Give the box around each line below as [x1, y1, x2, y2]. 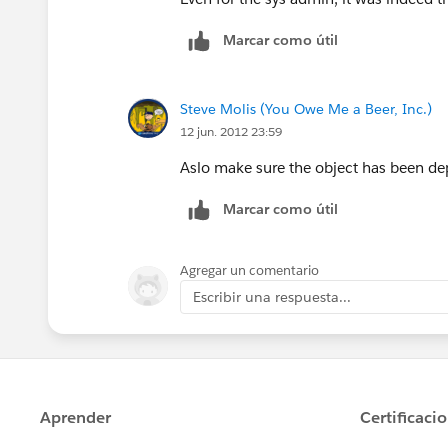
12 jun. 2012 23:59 [180, 122, 282, 140]
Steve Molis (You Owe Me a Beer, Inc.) [180, 99, 432, 118]
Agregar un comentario [180, 261, 319, 279]
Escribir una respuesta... [193, 287, 351, 306]
